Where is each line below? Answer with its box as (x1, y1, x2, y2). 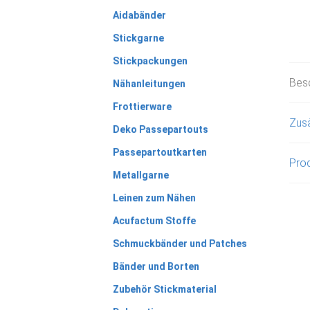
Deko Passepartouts (112, 123, 208, 135)
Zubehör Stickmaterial (112, 283, 217, 295)
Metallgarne (112, 169, 169, 181)
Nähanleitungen (112, 77, 185, 89)
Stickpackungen (112, 55, 188, 66)
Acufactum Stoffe (112, 215, 196, 226)
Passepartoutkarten (112, 146, 207, 158)
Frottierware (112, 100, 172, 112)
